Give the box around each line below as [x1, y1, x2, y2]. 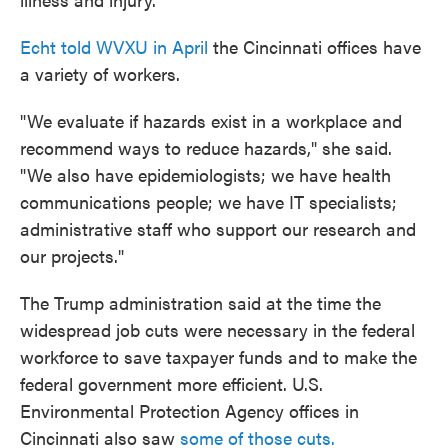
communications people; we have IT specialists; [20, 189, 397, 215]
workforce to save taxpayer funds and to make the [20, 344, 417, 370]
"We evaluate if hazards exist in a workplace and [20, 108, 402, 134]
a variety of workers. [20, 61, 180, 87]
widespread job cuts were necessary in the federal [20, 317, 415, 343]
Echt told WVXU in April [20, 34, 208, 60]
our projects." [20, 243, 124, 269]
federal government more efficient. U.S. [20, 371, 323, 397]
